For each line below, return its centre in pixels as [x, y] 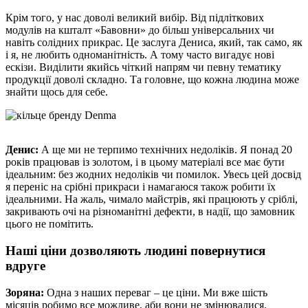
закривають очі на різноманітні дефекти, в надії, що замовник [150, 212]
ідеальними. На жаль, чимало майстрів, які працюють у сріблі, [152, 199]
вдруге [25, 266]
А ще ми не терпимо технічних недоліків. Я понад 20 [167, 150]
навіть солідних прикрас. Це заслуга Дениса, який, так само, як [154, 43]
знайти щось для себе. [57, 92]
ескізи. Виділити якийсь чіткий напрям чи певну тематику [143, 67]
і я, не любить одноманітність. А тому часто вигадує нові [140, 55]
